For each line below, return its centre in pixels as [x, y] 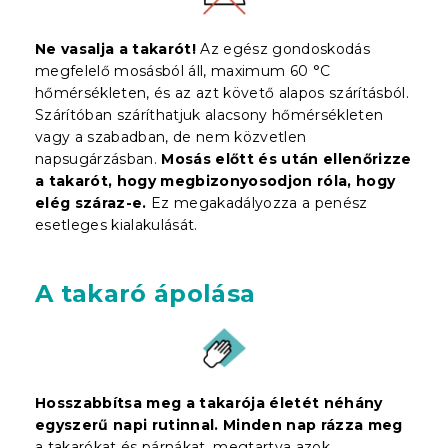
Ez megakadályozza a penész [257, 202]
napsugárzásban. [98, 158]
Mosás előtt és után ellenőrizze [286, 158]
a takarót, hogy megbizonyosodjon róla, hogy [215, 180]
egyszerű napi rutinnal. [127, 424]
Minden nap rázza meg [313, 424]
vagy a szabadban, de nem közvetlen [171, 136]
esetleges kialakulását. [116, 224]
